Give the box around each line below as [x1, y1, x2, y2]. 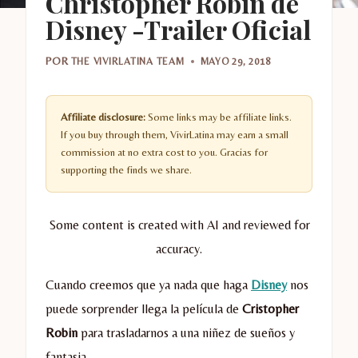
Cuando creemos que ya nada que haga [46, 277, 251, 293]
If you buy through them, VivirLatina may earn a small [61, 129, 288, 141]
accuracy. [156, 241, 202, 257]
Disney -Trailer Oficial [46, 11, 311, 46]
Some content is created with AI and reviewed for [48, 217, 310, 233]
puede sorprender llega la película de [46, 301, 239, 317]
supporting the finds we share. [61, 164, 192, 177]
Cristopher [239, 301, 299, 317]
